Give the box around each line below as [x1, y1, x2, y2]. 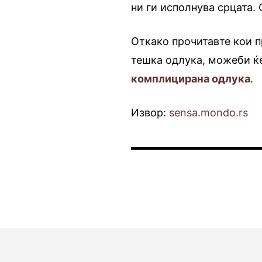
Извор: [131, 106, 170, 119]
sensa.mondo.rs [169, 106, 249, 119]
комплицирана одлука [131, 72, 251, 85]
